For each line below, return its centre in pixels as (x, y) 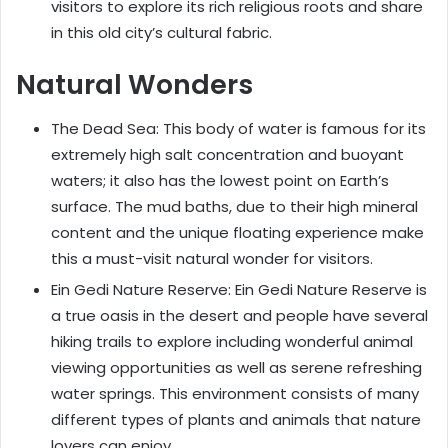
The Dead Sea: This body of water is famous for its (238, 129)
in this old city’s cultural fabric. (161, 32)
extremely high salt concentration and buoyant (227, 155)
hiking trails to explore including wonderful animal (232, 342)
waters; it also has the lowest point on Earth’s (220, 181)
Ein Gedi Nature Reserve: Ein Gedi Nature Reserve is (239, 290)
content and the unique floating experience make (237, 233)
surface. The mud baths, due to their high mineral (234, 207)
